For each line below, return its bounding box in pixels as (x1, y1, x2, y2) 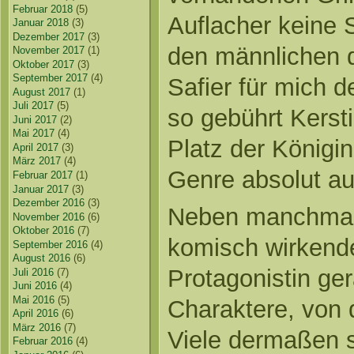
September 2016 (13, 238, 88, 250)
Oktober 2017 (13, 58, 75, 70)
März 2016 (13, 321, 62, 333)
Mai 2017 (13, 127, 55, 140)
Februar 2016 (13, 335, 73, 348)
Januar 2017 (13, 183, 70, 195)
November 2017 (13, 44, 85, 57)
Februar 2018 (13, 2, 73, 15)
